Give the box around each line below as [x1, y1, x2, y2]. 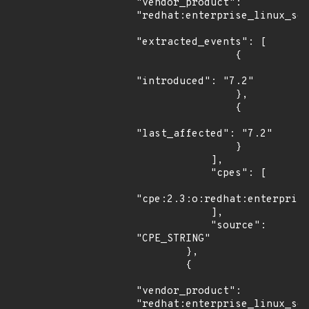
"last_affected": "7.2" [136, 128, 272, 141]
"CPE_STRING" [136, 232, 210, 246]
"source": [136, 219, 210, 232]
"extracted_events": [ [136, 36, 266, 49]
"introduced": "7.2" [136, 75, 254, 88]
